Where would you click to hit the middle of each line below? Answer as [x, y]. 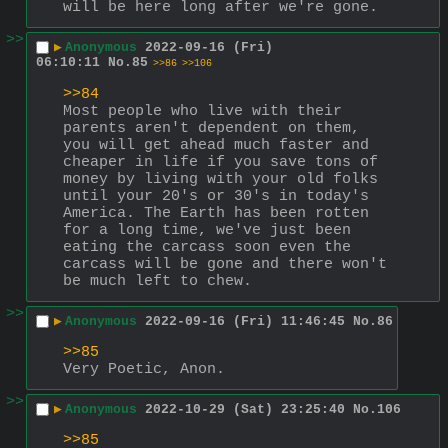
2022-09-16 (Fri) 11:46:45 [245, 322]
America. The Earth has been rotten [216, 213]
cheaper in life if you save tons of [220, 162]
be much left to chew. [157, 281]
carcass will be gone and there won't [225, 264]
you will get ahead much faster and [216, 145]
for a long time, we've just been [207, 230]
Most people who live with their [202, 111]
